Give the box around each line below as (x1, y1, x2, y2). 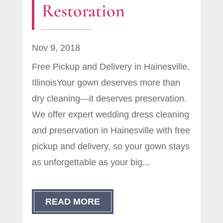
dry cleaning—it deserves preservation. (31, 94, 187, 104)
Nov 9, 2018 (31, 43, 80, 53)
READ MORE (45, 197, 100, 207)
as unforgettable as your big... (31, 157, 150, 168)
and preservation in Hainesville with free (31, 125, 190, 136)
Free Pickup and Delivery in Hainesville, (31, 62, 190, 72)
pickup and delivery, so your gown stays (31, 141, 190, 152)
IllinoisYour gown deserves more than (31, 78, 180, 88)
